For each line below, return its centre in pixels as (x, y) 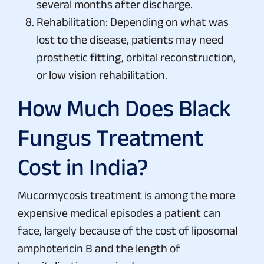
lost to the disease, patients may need (130, 39)
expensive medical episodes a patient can (119, 212)
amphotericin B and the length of (99, 248)
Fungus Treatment (111, 137)
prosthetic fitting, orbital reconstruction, (136, 57)
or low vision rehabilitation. (102, 75)
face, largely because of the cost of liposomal (128, 230)
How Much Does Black (124, 108)
